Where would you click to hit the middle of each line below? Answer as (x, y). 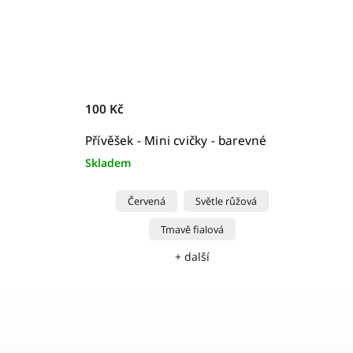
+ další (192, 256)
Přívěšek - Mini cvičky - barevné (176, 140)
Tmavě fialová (192, 229)
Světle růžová (226, 201)
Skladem (108, 162)
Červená (147, 201)
